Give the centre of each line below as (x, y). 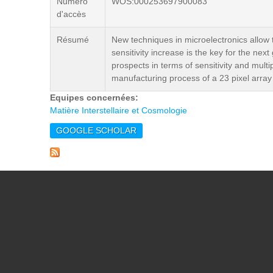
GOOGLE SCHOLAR (96, 130)
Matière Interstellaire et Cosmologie (119, 110)
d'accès (71, 14)
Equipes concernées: (95, 97)
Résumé (73, 40)
